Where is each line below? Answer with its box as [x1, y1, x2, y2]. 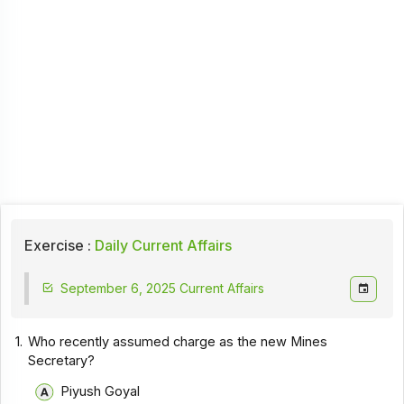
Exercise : [23, 235, 91, 254]
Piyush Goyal [60, 383, 140, 400]
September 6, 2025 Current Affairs [60, 280, 264, 297]
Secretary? [28, 352, 96, 369]
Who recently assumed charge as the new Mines [28, 333, 328, 350]
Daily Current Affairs [90, 235, 232, 254]
